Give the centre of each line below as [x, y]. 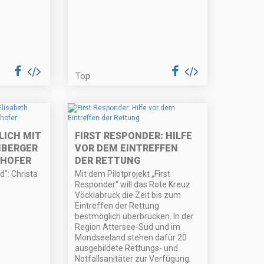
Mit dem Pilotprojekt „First [123, 174]
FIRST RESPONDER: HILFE [134, 136]
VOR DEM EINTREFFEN [127, 148]
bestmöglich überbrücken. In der [135, 217]
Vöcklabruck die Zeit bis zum [128, 195]
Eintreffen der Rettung [117, 206]
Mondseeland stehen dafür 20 [131, 238]
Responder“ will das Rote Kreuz [133, 185]
